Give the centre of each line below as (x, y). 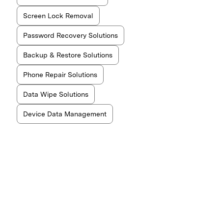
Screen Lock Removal (58, 15)
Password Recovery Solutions (70, 35)
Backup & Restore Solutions (68, 55)
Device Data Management (65, 114)
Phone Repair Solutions (60, 74)
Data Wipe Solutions (55, 94)
